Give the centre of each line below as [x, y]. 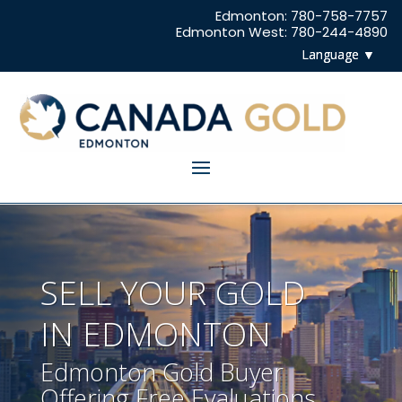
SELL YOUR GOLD [172, 293]
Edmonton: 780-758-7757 [301, 16]
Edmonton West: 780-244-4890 [281, 32]
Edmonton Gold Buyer [162, 372]
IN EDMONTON [155, 334]
